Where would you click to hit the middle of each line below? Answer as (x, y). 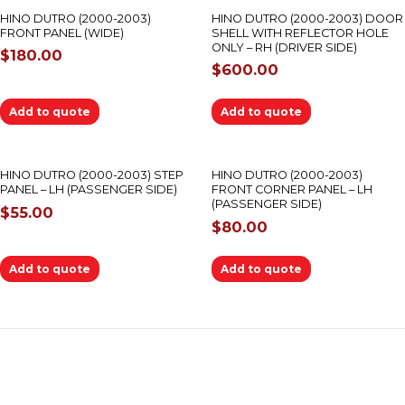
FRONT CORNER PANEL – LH (292, 190)
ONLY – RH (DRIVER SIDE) (284, 47)
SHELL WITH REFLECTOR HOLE (300, 33)
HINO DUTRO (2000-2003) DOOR (307, 18)
